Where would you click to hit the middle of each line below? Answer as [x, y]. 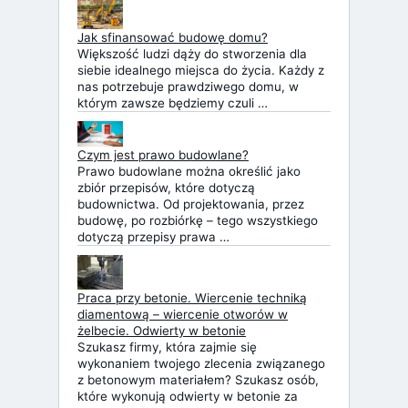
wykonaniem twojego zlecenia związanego [201, 363]
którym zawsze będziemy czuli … [173, 103]
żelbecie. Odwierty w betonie [162, 330]
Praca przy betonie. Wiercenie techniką [192, 297]
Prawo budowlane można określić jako [189, 172]
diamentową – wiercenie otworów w [183, 314]
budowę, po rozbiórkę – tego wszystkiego [198, 221]
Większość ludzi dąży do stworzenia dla [192, 54]
